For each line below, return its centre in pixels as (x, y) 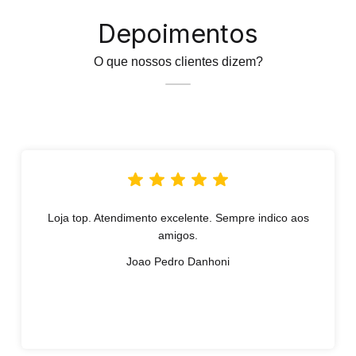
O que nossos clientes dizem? (178, 61)
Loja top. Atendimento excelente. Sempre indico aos (178, 218)
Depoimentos (178, 33)
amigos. (178, 236)
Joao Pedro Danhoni (178, 262)
